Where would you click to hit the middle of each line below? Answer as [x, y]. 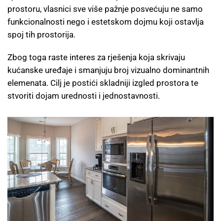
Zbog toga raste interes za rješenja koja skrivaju [96, 57]
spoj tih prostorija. [41, 34]
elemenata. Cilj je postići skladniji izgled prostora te [103, 83]
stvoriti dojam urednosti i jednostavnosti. [84, 95]
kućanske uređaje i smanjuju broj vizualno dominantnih [108, 70]
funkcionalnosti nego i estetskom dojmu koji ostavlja [106, 21]
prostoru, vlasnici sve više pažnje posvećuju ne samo [105, 9]
